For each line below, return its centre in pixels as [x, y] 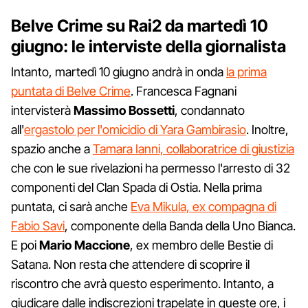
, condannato [210, 110]
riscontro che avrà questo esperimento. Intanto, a [142, 283]
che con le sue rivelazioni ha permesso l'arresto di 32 [151, 168]
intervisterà [42, 110]
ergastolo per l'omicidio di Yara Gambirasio [135, 129]
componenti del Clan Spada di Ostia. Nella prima [136, 187]
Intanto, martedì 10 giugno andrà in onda [119, 71]
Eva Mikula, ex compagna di [203, 206]
